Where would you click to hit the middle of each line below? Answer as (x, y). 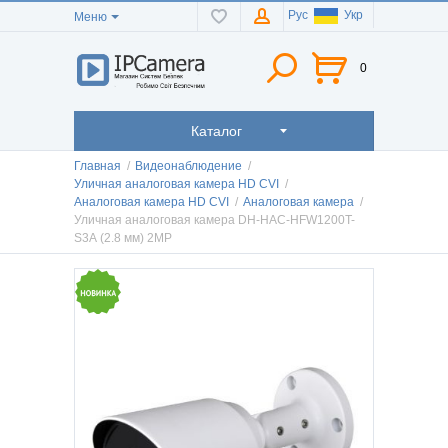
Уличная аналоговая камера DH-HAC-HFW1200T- (214, 220)
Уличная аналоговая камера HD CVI (176, 184)
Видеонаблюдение (188, 166)
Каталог (216, 130)
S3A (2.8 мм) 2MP (123, 238)
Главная (97, 166)
